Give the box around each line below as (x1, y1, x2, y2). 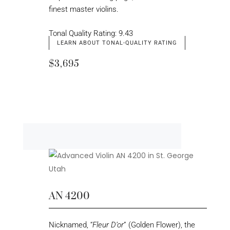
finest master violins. (48, 5, 119, 14)
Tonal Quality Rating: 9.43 (48, 28, 133, 38)
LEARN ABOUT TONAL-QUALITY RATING (56, 39, 177, 46)
